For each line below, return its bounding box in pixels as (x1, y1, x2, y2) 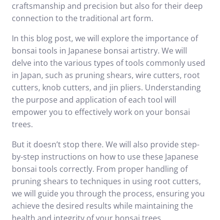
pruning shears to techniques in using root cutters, (12, 176, 201, 187)
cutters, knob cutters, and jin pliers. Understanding (12, 82, 201, 93)
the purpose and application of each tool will (12, 94, 176, 105)
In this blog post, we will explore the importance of (12, 33, 198, 44)
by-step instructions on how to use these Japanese (12, 151, 198, 162)
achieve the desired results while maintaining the (12, 200, 193, 211)
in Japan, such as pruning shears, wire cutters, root (12, 70, 200, 81)
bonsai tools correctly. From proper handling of (12, 164, 188, 174)
